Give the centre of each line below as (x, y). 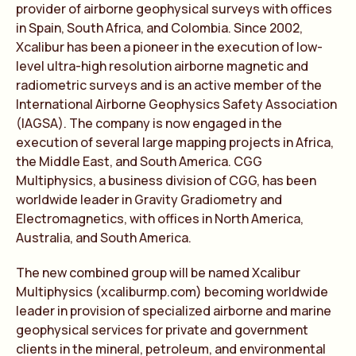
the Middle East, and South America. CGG (139, 161)
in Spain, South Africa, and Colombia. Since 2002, (159, 28)
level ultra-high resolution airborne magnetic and (162, 66)
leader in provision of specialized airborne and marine (174, 311)
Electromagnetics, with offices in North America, (160, 219)
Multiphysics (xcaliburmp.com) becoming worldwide (172, 292)
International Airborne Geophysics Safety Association (176, 104)
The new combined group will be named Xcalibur (158, 273)
